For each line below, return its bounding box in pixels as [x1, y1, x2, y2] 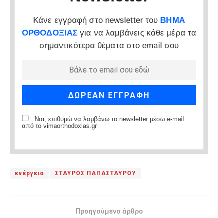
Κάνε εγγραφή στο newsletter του [33, 15, 161, 25]
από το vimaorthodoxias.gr [22, 123, 97, 130]
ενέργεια [15, 170, 44, 177]
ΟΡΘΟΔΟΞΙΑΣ [22, 28, 77, 37]
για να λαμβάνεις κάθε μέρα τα [77, 28, 197, 37]
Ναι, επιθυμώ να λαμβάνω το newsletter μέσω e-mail [33, 116, 184, 123]
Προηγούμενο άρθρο [75, 207, 143, 216]
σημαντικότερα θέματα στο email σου [39, 40, 179, 50]
